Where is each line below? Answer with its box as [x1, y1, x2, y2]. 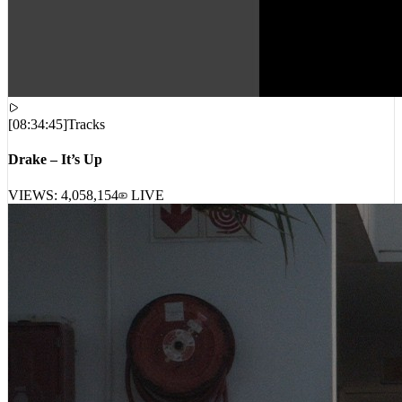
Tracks [67, 138, 105, 154]
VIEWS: [8, 208, 61, 224]
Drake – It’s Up [8, 173, 102, 189]
